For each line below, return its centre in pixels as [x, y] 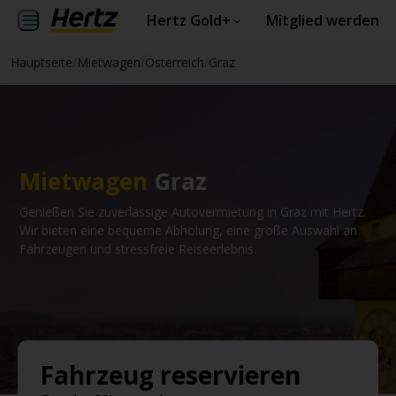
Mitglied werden [322, 20]
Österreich [175, 62]
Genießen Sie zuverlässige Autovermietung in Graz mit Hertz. [193, 212]
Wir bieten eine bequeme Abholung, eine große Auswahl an [188, 230]
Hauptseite [42, 62]
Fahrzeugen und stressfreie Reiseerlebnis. [138, 249]
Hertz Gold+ [188, 20]
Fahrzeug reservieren [170, 375]
